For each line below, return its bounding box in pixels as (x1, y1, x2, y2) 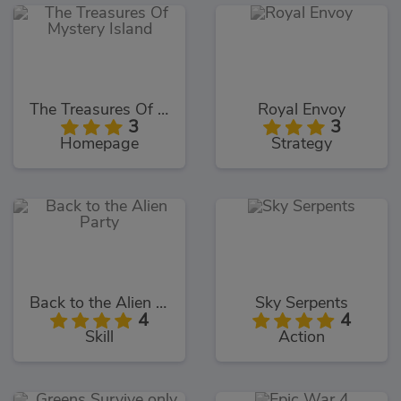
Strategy (271, 135, 332, 152)
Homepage (60, 135, 139, 152)
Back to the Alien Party (156, 294, 166, 311)
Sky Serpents (255, 294, 348, 311)
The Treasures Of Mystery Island (158, 101, 168, 118)
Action (278, 328, 325, 346)
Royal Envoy (258, 101, 346, 118)
